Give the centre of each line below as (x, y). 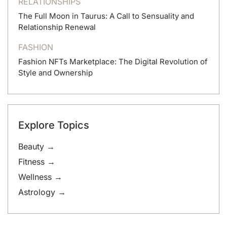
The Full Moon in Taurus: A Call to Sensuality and (106, 16)
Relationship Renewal (57, 27)
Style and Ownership (55, 72)
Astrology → (42, 192)
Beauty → (36, 146)
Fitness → (37, 161)
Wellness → (40, 177)
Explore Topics (54, 125)
